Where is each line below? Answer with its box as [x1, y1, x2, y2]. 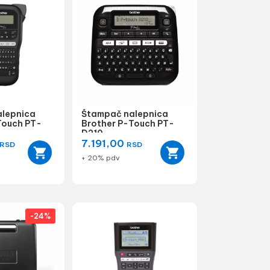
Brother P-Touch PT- [81, 118, 175, 129]
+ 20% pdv [81, 153, 121, 162]
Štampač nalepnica [81, 108, 169, 119]
